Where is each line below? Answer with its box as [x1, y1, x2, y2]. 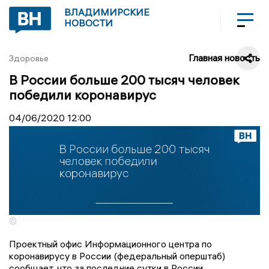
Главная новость [189, 52, 260, 64]
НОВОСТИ [64, 17, 113, 29]
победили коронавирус [9, 86, 156, 103]
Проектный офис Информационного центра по [9, 238, 212, 250]
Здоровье [9, 53, 49, 64]
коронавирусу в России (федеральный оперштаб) [9, 250, 225, 262]
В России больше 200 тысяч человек [9, 71, 240, 88]
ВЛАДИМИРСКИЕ [64, 6, 150, 18]
